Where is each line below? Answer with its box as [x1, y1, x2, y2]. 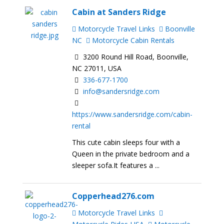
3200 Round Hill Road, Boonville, [81, 52, 189, 62]
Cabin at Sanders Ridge [72, 6, 166, 17]
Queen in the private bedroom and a [72, 148, 190, 158]
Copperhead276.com [72, 190, 155, 201]
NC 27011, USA [72, 63, 122, 73]
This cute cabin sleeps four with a [72, 137, 180, 147]
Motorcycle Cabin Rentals [90, 35, 175, 45]
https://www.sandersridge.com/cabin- [72, 109, 193, 119]
